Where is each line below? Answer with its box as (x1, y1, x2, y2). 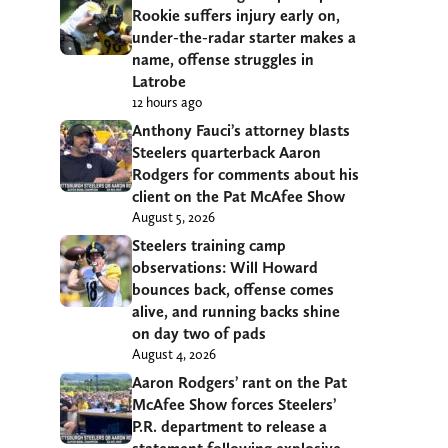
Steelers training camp (132, 236, 286, 256)
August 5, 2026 (132, 209, 215, 226)
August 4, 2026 (132, 346, 216, 363)
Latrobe (132, 72, 186, 92)
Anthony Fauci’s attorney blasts (132, 121, 350, 141)
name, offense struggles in (132, 50, 314, 70)
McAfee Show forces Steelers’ (132, 395, 336, 415)
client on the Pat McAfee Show (132, 187, 345, 207)
